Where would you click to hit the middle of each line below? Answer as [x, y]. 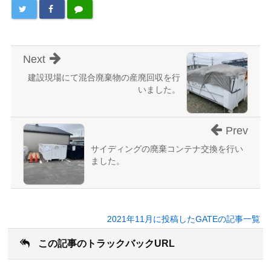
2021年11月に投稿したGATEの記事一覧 [184, 219]
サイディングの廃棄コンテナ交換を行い [167, 149]
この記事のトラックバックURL [105, 244]
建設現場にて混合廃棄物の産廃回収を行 [104, 78]
